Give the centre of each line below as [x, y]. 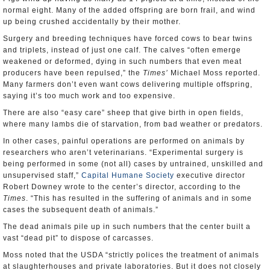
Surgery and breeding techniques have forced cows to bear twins [128, 39]
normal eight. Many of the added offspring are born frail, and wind [129, 10]
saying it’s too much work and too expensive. [89, 96]
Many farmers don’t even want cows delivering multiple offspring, [128, 84]
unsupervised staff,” [42, 175]
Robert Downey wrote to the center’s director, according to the [122, 187]
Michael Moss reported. [214, 73]
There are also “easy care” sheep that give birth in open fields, [123, 113]
